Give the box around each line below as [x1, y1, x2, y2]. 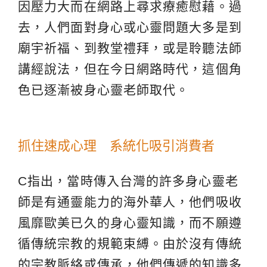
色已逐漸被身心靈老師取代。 [18, 82, 190, 97]
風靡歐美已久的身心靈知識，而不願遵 [18, 215, 242, 229]
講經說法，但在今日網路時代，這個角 [18, 61, 242, 76]
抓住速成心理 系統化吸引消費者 [18, 138, 215, 153]
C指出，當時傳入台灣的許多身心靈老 [18, 173, 238, 188]
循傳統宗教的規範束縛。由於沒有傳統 [18, 236, 242, 250]
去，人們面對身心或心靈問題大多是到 [18, 20, 242, 34]
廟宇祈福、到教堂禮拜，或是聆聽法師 [18, 41, 242, 55]
